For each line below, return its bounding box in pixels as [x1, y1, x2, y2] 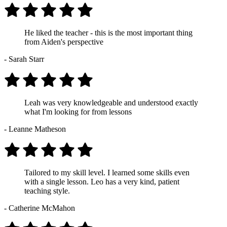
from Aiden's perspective [24, 37, 103, 46]
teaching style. [24, 186, 70, 195]
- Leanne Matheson [4, 124, 66, 133]
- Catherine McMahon [4, 203, 75, 212]
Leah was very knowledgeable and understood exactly [24, 98, 198, 107]
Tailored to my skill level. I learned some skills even [24, 168, 190, 177]
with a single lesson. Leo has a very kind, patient [24, 177, 179, 186]
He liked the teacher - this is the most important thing [24, 28, 193, 37]
